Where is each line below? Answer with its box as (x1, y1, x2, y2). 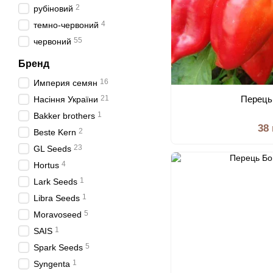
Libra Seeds (34, 193, 80, 203)
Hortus (34, 160, 59, 170)
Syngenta (34, 259, 70, 269)
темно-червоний (34, 20, 99, 30)
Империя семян (34, 78, 97, 88)
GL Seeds (34, 144, 71, 154)
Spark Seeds (34, 243, 83, 252)
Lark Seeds (34, 177, 77, 186)
